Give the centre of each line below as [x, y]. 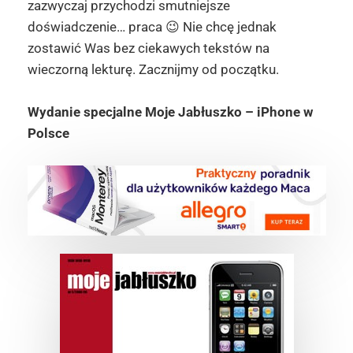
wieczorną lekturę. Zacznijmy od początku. [153, 69]
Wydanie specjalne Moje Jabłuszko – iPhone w [170, 112]
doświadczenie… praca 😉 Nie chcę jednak [152, 27]
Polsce [48, 134]
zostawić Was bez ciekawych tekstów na [148, 48]
